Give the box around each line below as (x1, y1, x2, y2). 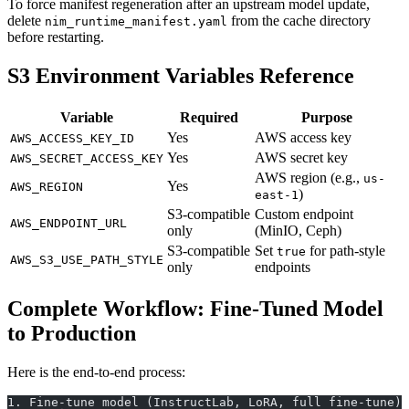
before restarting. (7, 29, 104, 46)
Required (180, 110, 238, 126)
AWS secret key (255, 150, 348, 166)
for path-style (306, 243, 385, 259)
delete (7, 13, 45, 29)
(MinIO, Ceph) (255, 223, 341, 239)
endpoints (255, 259, 310, 276)
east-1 (255, 188, 299, 203)
